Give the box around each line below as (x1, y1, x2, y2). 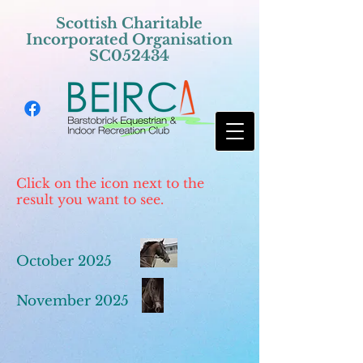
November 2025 (16, 293, 129, 310)
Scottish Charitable (56, 15, 203, 32)
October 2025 (16, 253, 112, 270)
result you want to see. (16, 191, 164, 207)
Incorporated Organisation (26, 31, 233, 49)
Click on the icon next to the (16, 175, 204, 191)
